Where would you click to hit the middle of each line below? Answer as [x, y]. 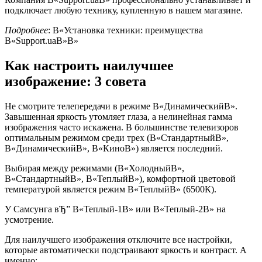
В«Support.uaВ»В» [42, 41]
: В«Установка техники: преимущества [125, 30]
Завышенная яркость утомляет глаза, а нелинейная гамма [118, 116]
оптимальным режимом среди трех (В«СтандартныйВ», [117, 137]
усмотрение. [29, 219]
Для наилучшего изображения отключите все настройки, [118, 239]
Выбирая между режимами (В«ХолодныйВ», [94, 168]
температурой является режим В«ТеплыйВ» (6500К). [111, 189]
